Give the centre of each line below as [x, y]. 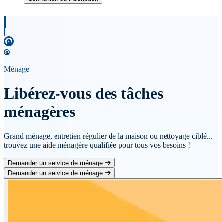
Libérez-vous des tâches [83, 93]
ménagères [40, 112]
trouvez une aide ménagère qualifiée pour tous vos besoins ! [97, 145]
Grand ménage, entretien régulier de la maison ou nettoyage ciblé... [108, 136]
